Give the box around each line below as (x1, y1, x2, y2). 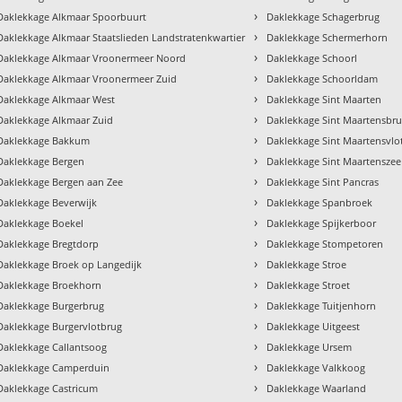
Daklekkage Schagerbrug (267, 9, 380, 23)
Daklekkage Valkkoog (267, 360, 366, 374)
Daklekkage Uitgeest (267, 319, 361, 333)
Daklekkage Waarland (267, 380, 367, 395)
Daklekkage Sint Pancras (267, 174, 380, 188)
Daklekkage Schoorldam (267, 71, 379, 85)
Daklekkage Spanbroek (267, 195, 373, 209)
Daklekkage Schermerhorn (267, 30, 389, 44)
